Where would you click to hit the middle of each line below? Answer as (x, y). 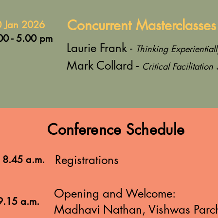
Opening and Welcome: (116, 193)
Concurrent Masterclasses (142, 25)
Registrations (87, 160)
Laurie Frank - (101, 48)
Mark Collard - (104, 65)
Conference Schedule (118, 129)
